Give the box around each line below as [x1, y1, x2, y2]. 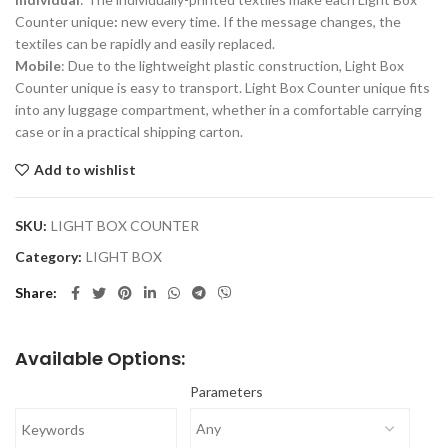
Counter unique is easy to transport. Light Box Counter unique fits [15, 79, 430, 96]
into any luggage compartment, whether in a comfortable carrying [15, 101, 422, 118]
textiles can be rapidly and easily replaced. [15, 35, 275, 52]
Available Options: [15, 346, 185, 371]
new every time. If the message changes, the [118, 13, 401, 30]
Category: [15, 248, 85, 265]
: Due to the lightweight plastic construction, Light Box [61, 57, 404, 74]
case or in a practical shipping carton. [15, 123, 243, 140]
